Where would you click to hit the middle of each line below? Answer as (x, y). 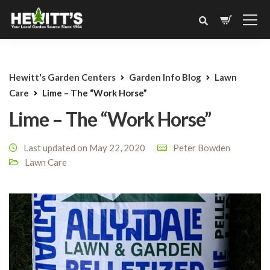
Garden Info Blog (165, 77)
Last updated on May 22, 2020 (84, 148)
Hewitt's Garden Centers (62, 77)
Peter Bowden (202, 148)
